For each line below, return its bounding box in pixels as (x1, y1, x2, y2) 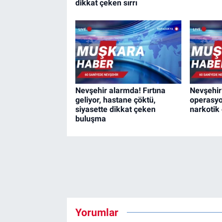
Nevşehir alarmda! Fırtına (75, 86, 166, 96)
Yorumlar (75, 206, 118, 219)
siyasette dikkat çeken (75, 105, 156, 114)
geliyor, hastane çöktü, (75, 95, 156, 105)
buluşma (75, 114, 106, 124)
